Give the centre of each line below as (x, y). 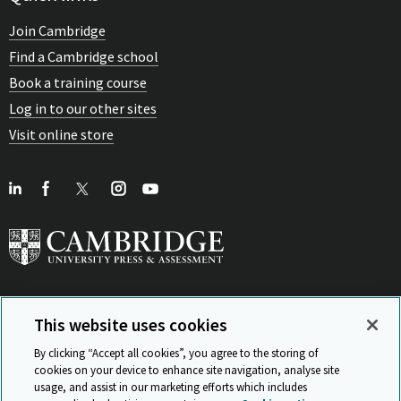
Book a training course (78, 82)
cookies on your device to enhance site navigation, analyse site (187, 370)
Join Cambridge (57, 30)
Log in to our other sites (83, 108)
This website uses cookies (131, 325)
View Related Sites (189, 337)
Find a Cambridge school (84, 56)
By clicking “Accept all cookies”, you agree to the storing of (176, 353)
